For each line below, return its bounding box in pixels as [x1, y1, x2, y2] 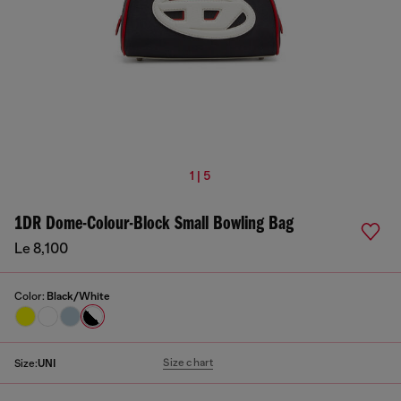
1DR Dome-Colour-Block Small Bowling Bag [14, 214, 294, 235]
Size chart [163, 356, 214, 369]
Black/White [47, 290, 110, 303]
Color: [14, 290, 47, 303]
